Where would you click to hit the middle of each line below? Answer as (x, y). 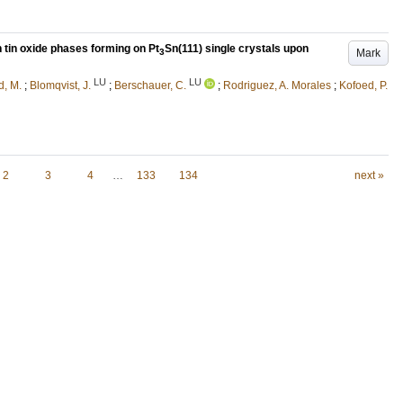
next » (369, 175)
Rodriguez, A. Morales (277, 85)
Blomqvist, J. (60, 85)
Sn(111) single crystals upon (237, 49)
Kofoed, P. (363, 85)
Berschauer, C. (150, 85)
